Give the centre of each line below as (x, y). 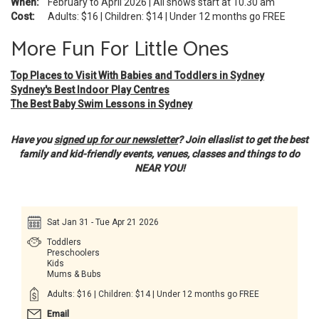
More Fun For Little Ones (120, 49)
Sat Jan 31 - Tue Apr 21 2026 (103, 222)
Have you (32, 139)
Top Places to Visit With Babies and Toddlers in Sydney (137, 75)
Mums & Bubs (74, 274)
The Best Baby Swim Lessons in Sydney (101, 104)
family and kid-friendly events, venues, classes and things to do (159, 153)
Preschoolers (73, 252)
